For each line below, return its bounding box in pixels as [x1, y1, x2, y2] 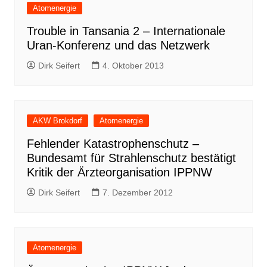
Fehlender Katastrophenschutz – [26, 137, 199, 150]
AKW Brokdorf [32, 116, 82, 125]
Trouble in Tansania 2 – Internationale [26, 24, 225, 38]
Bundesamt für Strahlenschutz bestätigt [26, 151, 236, 164]
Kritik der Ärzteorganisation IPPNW [26, 166, 212, 179]
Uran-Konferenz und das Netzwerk [26, 39, 210, 52]
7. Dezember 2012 [102, 188, 173, 197]
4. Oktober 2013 [102, 61, 164, 70]
